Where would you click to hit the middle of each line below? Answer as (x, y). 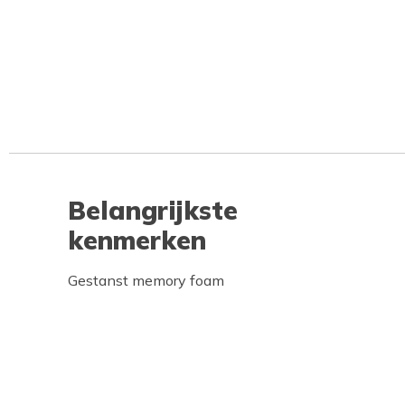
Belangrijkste (153, 210)
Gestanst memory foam (146, 280)
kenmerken (137, 240)
